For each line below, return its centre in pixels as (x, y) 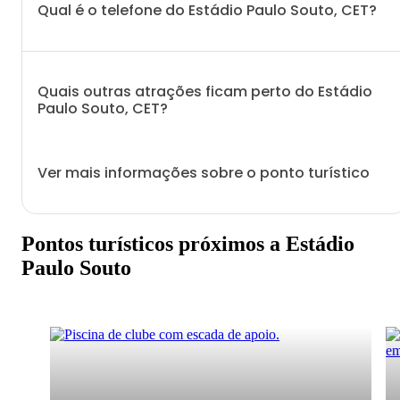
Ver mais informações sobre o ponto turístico (204, 172)
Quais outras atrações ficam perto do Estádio (205, 92)
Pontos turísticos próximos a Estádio (188, 243)
